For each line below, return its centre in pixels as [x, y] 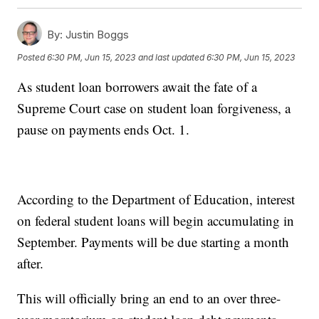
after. [33, 263]
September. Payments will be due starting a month [153, 242]
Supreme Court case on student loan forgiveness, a [154, 108]
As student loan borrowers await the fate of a [137, 87]
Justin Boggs [96, 35]
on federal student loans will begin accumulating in [156, 221]
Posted [32, 57]
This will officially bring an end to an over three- [149, 298]
